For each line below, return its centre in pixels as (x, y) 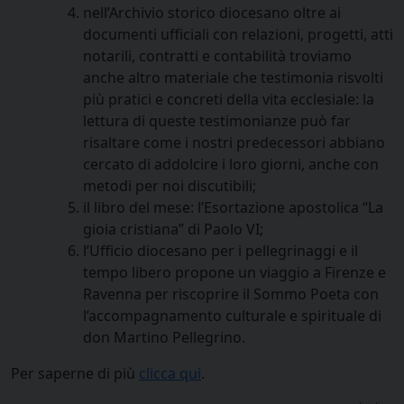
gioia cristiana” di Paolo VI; (173, 229)
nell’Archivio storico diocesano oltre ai (212, 12)
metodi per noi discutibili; (170, 185)
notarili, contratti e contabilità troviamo (217, 55)
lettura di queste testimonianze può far (217, 120)
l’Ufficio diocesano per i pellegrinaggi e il (220, 250)
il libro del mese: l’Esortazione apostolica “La (233, 207)
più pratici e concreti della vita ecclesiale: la (229, 99)
